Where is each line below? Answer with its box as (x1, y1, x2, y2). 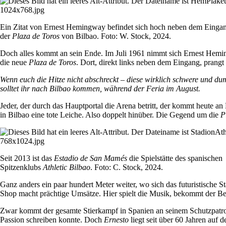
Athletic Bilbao (43, 163, 90, 172)
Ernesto (104, 215, 129, 224)
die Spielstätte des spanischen (127, 154, 222, 163)
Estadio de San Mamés (54, 154, 127, 163)
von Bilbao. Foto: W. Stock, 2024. (60, 32, 171, 41)
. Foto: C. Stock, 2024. (90, 163, 163, 172)
